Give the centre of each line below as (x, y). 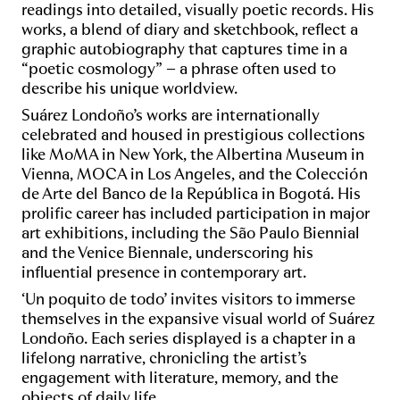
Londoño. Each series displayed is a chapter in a (188, 339)
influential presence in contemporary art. (164, 273)
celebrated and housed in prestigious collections (193, 135)
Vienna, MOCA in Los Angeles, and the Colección (195, 175)
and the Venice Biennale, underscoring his (167, 253)
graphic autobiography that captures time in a (184, 50)
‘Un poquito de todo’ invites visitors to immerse (188, 300)
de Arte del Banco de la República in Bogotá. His (191, 194)
